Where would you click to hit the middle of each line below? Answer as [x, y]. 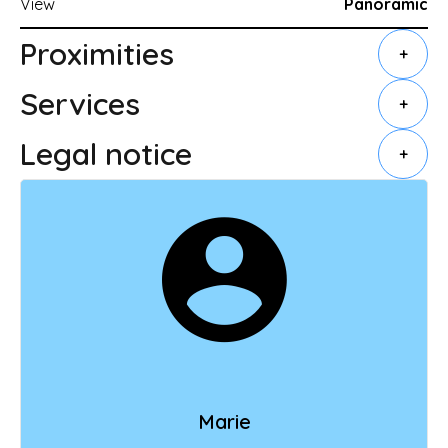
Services [80, 103]
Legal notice [106, 153]
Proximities [97, 53]
